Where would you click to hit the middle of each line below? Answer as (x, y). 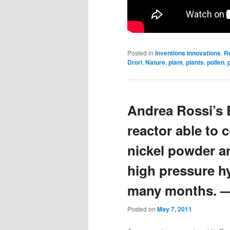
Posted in (140, 53)
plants (195, 62)
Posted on (142, 208)
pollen (216, 62)
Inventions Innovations (188, 53)
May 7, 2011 (175, 209)
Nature (155, 62)
